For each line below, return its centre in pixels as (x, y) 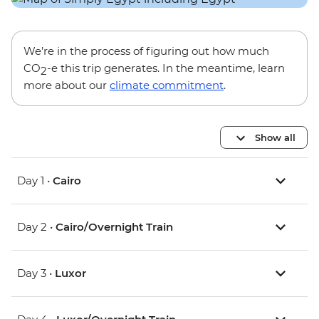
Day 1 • (35, 181)
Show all (275, 137)
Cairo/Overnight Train (114, 227)
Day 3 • (36, 273)
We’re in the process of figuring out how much (146, 51)
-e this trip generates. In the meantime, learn (166, 68)
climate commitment (167, 85)
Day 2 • (36, 227)
